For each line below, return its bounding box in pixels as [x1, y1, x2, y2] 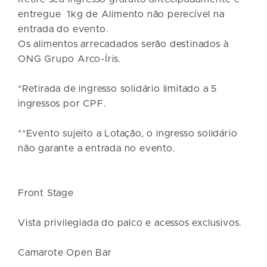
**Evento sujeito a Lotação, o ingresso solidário [18, 128, 238, 138]
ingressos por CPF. [18, 98, 107, 108]
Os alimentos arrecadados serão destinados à [18, 39, 229, 49]
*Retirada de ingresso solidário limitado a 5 [18, 83, 218, 94]
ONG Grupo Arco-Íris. [18, 54, 122, 64]
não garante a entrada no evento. [18, 143, 176, 153]
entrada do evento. [18, 24, 109, 34]
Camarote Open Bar [18, 247, 112, 257]
